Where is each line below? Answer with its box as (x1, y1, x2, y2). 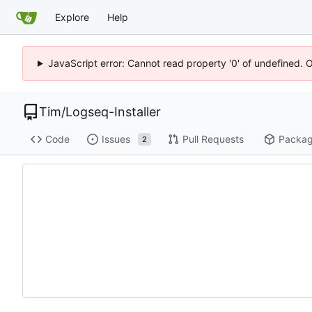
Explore (55, 10, 89, 23)
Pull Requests (182, 133, 244, 146)
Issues (101, 133, 130, 146)
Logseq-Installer (65, 104, 161, 119)
